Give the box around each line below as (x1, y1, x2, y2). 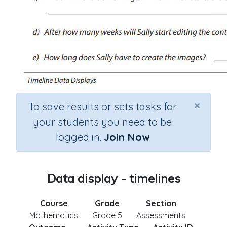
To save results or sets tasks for (28, 100, 177, 113)
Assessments (136, 210, 185, 220)
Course (40, 198, 68, 208)
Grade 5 (92, 210, 122, 220)
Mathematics (29, 210, 78, 220)
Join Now (103, 131, 149, 143)
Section (145, 198, 176, 208)
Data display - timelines (47, 171, 180, 186)
